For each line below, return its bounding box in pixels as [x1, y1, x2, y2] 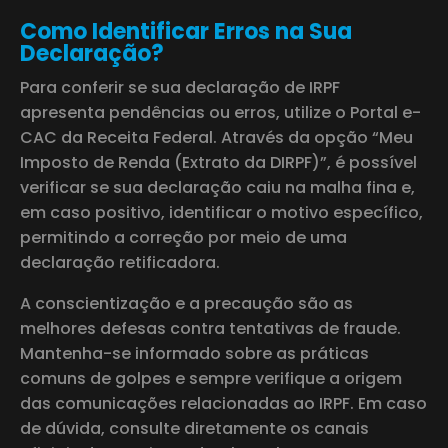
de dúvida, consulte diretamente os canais [20, 416, 369, 440]
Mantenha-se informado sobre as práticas [20, 341, 369, 365]
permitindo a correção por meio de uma [20, 225, 347, 249]
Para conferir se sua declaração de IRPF [20, 75, 340, 99]
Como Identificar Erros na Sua [20, 15, 352, 47]
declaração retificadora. [20, 250, 220, 274]
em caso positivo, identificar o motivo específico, [20, 200, 423, 224]
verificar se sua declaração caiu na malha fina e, [20, 175, 415, 199]
